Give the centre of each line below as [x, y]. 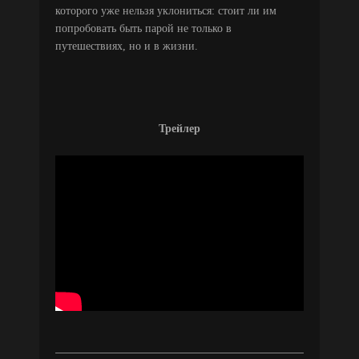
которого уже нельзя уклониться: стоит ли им [166, 10]
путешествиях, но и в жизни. [127, 46]
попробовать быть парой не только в [143, 28]
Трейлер [179, 128]
